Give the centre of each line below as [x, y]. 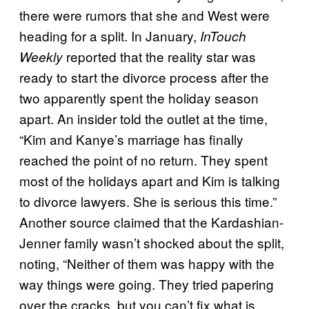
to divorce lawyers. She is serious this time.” [148, 201]
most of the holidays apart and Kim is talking [150, 180]
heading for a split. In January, [110, 35]
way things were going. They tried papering [147, 283]
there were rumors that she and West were [144, 14]
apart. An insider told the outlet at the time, [143, 118]
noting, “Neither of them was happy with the [147, 263]
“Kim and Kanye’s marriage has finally [131, 139]
